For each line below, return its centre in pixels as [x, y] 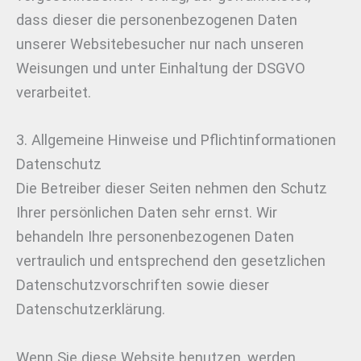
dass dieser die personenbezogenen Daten [157, 20]
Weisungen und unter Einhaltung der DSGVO [161, 68]
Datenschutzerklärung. [91, 309]
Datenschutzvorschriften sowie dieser [143, 285]
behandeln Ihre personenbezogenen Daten [155, 237]
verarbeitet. [54, 93]
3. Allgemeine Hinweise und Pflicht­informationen [176, 140]
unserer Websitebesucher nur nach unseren [160, 44]
